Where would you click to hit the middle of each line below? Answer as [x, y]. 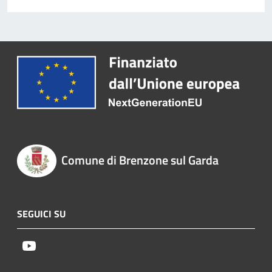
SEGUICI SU [41, 213]
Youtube [53, 245]
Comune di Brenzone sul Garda [140, 160]
